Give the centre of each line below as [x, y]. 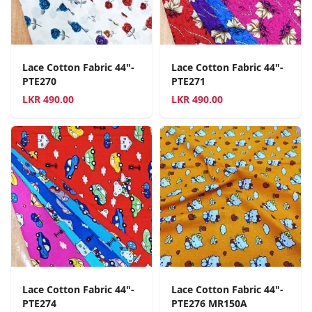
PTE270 [39, 81]
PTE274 [39, 304]
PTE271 [188, 81]
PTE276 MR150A [209, 304]
